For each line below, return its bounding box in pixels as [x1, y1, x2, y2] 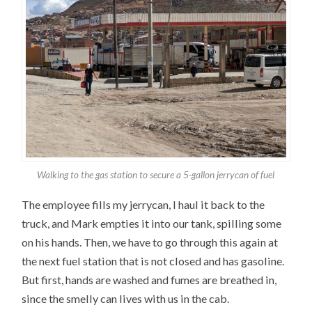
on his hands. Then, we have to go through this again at [22, 235, 279, 249]
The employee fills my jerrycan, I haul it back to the [22, 197, 265, 211]
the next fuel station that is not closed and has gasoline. [22, 253, 285, 267]
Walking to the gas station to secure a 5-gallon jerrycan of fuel [37, 169, 275, 181]
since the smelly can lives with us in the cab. [22, 291, 230, 305]
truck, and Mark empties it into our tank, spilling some [22, 216, 282, 230]
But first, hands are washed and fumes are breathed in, [22, 272, 277, 286]
